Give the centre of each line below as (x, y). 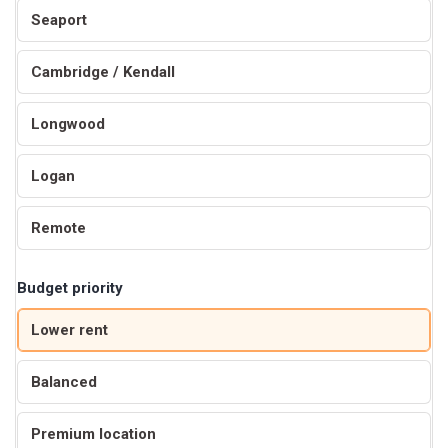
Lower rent (69, 329)
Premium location (93, 433)
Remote (58, 227)
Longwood (68, 123)
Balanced (64, 381)
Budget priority (70, 287)
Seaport (59, 19)
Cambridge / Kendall (103, 71)
